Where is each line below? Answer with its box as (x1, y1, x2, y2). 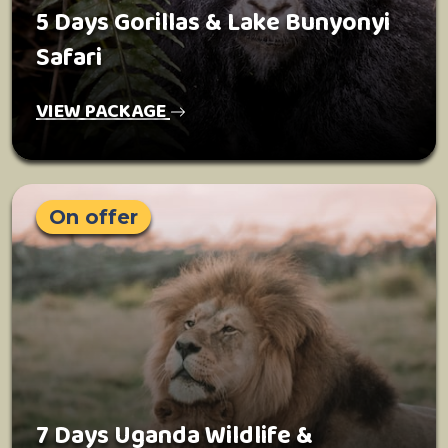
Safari (36, 38, 102, 78)
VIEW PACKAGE (36, 95, 170, 127)
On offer (49, 205, 138, 229)
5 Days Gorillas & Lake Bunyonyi (36, 3, 390, 43)
